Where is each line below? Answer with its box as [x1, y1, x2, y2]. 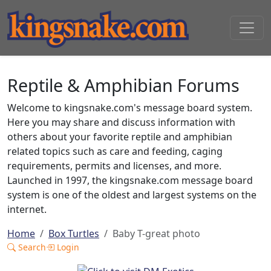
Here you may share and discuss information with [7, 116, 235, 129]
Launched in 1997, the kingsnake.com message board [7, 174, 253, 187]
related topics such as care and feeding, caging [7, 145, 223, 158]
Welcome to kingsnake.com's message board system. [7, 101, 252, 114]
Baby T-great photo [113, 227, 200, 240]
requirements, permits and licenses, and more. [7, 159, 221, 172]
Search [16, 241, 46, 253]
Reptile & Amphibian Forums [7, 73, 240, 97]
